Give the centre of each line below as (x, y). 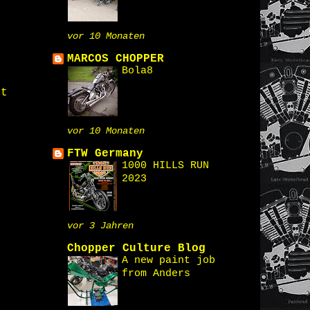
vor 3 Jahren (100, 226)
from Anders (156, 273)
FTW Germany (105, 154)
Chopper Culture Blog (136, 248)
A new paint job (168, 260)
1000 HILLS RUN (165, 165)
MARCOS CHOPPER (116, 59)
